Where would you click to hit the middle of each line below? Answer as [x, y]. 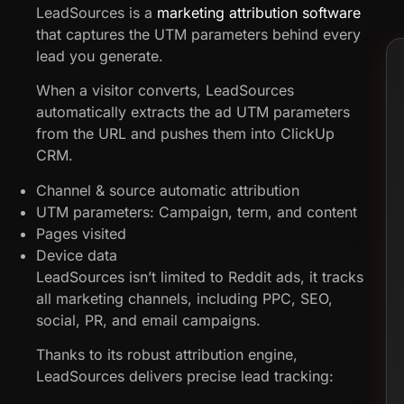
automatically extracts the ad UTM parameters [193, 112]
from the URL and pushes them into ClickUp [185, 134]
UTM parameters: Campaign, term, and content [197, 211]
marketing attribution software [259, 12]
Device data [77, 255]
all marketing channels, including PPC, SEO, [184, 298]
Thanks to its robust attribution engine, [167, 354]
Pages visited [81, 233]
